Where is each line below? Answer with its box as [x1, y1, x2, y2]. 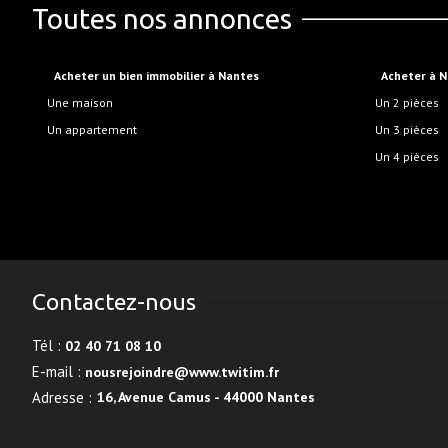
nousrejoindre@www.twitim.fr [85, 363, 279, 381]
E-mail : [32, 362, 81, 381]
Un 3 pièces [382, 122, 439, 137]
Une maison [55, 95, 113, 110]
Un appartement [55, 122, 137, 137]
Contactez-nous [32, 289, 196, 314]
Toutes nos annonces [32, 3, 292, 34]
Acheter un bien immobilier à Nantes [60, 68, 259, 83]
